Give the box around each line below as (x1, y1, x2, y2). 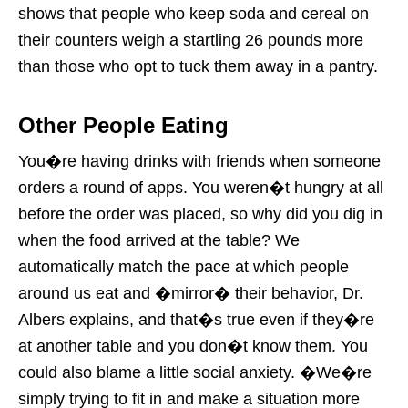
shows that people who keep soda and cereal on (18, 4, 369, 23)
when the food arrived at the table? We (18, 230, 300, 250)
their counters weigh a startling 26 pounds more (18, 30, 363, 49)
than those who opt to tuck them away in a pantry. (18, 56, 378, 76)
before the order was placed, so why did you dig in (18, 204, 382, 223)
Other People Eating (18, 112, 229, 138)
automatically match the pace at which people (18, 257, 349, 276)
